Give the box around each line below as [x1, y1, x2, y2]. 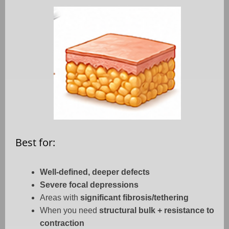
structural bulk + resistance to [99, 206, 214, 215]
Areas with [40, 193, 80, 202]
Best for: [15, 135, 55, 150]
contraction [40, 219, 84, 228]
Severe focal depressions [40, 180, 139, 190]
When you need [40, 206, 99, 215]
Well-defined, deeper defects [40, 168, 150, 177]
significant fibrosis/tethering [80, 193, 189, 202]
